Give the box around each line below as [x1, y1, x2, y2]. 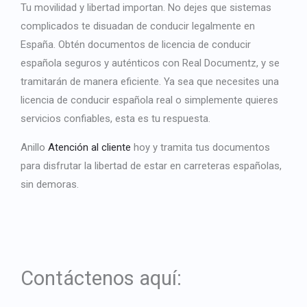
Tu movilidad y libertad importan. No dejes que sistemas [21, 1, 271, 14]
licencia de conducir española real [21, 94, 173, 107]
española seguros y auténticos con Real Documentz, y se [21, 57, 280, 70]
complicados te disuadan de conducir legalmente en [21, 20, 255, 33]
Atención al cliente [48, 141, 131, 154]
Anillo [21, 141, 48, 154]
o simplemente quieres [173, 94, 278, 107]
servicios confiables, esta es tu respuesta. [21, 112, 210, 125]
